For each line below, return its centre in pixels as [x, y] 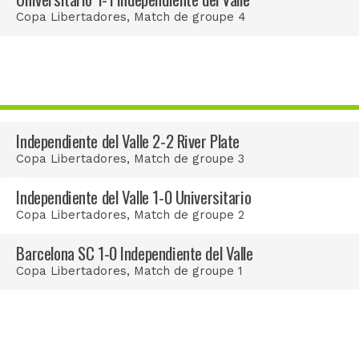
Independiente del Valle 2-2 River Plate [128, 141]
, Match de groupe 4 [187, 17]
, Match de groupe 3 [186, 159]
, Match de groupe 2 [186, 215]
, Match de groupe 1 [185, 271]
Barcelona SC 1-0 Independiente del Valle [135, 253]
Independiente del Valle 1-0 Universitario [134, 197]
